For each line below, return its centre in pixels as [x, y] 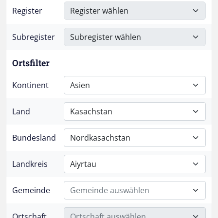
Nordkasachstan [100, 138]
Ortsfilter [31, 63]
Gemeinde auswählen [109, 190]
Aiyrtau [83, 164]
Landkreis [30, 164]
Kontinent [30, 85]
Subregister [34, 37]
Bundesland [34, 138]
